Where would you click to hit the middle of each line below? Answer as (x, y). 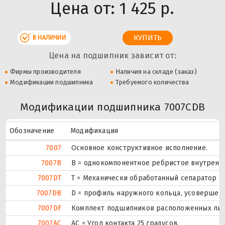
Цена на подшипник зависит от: (113, 55)
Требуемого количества (152, 82)
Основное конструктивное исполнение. (139, 148)
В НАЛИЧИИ (49, 37)
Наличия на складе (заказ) (156, 71)
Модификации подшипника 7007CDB (113, 107)
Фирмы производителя (45, 71)
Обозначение (32, 131)
